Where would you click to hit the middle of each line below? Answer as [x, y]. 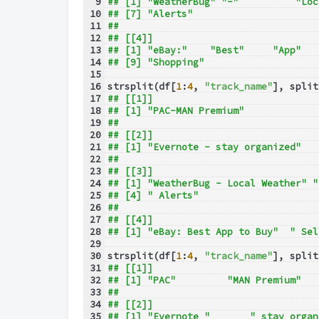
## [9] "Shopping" [156, 63]
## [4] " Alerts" [207, 196]
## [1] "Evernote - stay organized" [204, 147]
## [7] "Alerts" [161, 14]
